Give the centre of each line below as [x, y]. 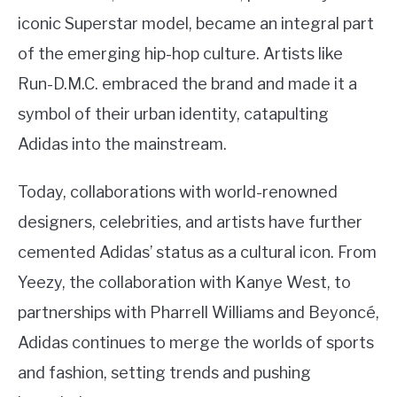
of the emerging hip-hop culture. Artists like [180, 54]
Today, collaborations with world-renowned [178, 192]
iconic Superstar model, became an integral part [196, 24]
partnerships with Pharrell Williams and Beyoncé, [198, 313]
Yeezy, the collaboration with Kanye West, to [184, 283]
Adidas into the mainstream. [122, 144]
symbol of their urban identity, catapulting [173, 114]
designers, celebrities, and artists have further [190, 222]
